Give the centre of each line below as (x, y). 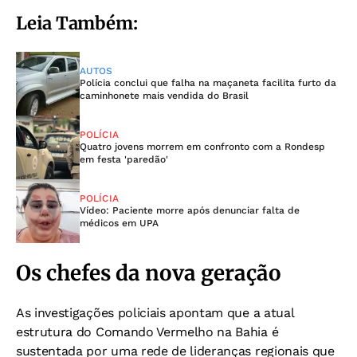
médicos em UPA (119, 223)
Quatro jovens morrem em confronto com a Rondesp (202, 146)
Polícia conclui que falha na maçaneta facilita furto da (208, 82)
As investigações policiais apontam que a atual (155, 312)
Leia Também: (77, 23)
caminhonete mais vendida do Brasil (164, 95)
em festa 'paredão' (124, 159)
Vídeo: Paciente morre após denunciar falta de (190, 210)
